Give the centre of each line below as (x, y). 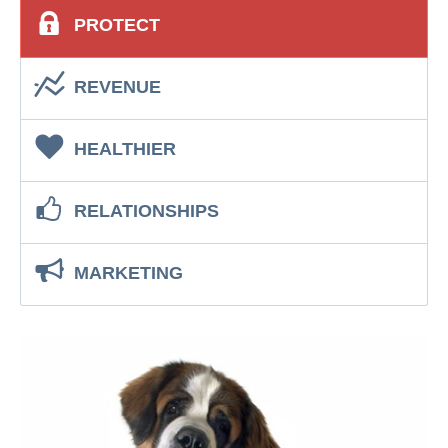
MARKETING (128, 273)
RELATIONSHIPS (146, 211)
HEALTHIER (125, 149)
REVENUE (117, 87)
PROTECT (117, 25)
